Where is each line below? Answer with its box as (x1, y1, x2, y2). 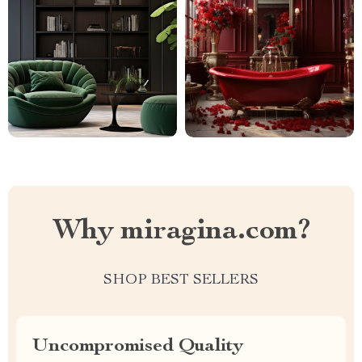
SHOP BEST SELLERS (103, 273, 259, 288)
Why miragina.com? (52, 217, 310, 246)
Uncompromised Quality (32, 337, 243, 356)
